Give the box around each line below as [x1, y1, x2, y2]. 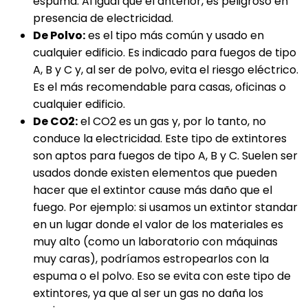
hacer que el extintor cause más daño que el [33, 182, 272, 198]
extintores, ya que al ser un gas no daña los [33, 285, 263, 301]
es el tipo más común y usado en [85, 27, 264, 43]
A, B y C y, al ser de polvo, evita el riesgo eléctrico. [33, 62, 298, 78]
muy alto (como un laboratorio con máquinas [33, 234, 278, 250]
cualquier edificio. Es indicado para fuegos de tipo [33, 45, 296, 60]
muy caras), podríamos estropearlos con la [33, 251, 269, 267]
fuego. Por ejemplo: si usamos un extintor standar [33, 199, 298, 215]
